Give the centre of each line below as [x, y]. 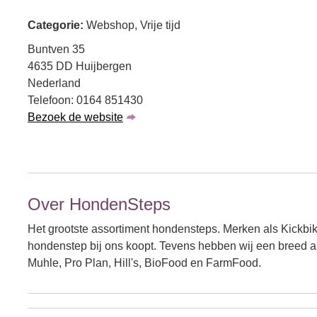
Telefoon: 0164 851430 [85, 100]
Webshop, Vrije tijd [133, 25]
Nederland [54, 83]
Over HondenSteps [99, 204]
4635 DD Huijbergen [80, 66]
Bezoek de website [75, 117]
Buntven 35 [56, 49]
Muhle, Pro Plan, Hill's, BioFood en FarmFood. [144, 263]
